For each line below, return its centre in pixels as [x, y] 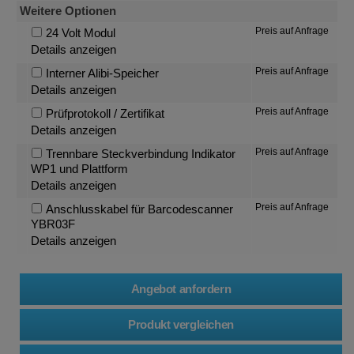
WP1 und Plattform [80, 169]
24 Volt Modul [80, 33]
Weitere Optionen [68, 11]
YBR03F [53, 224]
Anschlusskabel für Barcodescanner [139, 209]
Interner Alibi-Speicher [102, 73]
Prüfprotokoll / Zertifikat [105, 113]
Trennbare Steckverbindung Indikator [140, 154]
